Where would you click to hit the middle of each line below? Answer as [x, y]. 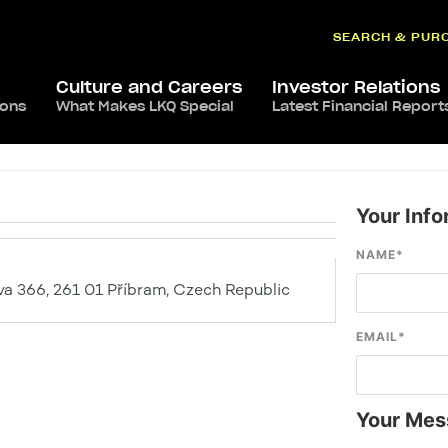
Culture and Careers [149, 87]
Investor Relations [356, 87]
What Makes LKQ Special [145, 106]
